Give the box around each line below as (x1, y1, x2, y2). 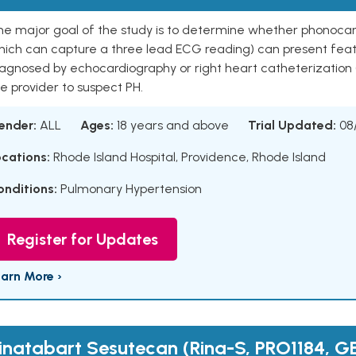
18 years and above (117, 118, 229, 133)
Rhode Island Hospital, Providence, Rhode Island (50, 149, 326, 164)
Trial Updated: (248, 118, 336, 133)
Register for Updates (7, 230, 158, 249)
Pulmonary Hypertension (60, 181, 202, 196)
